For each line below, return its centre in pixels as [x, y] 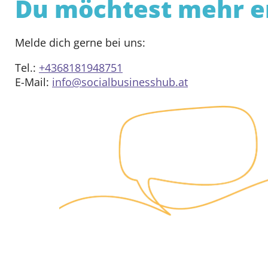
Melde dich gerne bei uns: [80, 42]
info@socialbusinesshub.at [120, 82]
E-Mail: [33, 82]
